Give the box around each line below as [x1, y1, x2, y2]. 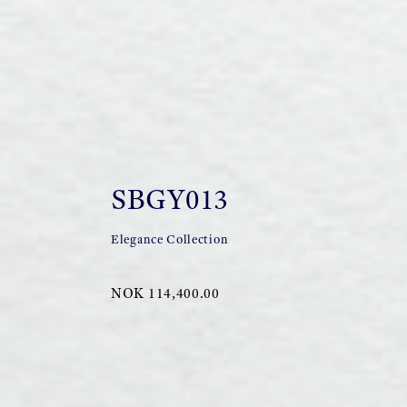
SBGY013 [111, 181, 228, 217]
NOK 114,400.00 [111, 284, 220, 302]
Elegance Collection [111, 232, 229, 247]
